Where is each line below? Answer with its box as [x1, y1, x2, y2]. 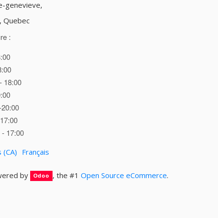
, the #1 [53, 170, 81, 180]
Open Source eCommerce [81, 170, 167, 180]
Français [21, 147, 49, 157]
